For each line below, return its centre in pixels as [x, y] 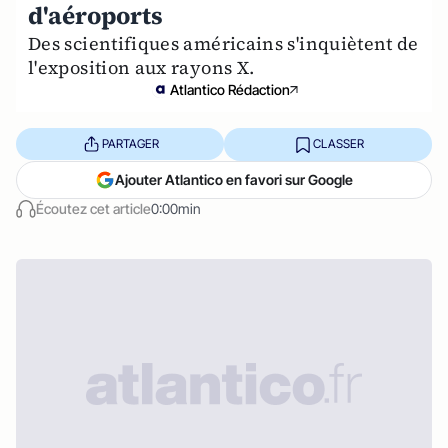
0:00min [176, 208]
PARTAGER [130, 144]
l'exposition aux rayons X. [141, 67]
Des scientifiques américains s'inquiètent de [223, 43]
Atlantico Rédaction [230, 89]
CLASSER [338, 144]
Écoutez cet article [93, 208]
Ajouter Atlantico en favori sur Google [234, 179]
